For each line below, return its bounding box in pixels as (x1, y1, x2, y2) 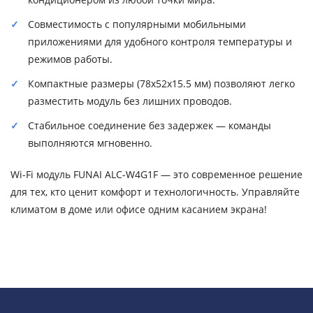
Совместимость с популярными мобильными (28, 17, 246, 31)
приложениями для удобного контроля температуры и (28, 35, 292, 49)
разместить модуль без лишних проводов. (28, 94, 232, 108)
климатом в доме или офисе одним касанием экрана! (10, 203, 267, 217)
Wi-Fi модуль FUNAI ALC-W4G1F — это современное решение (10, 168, 303, 182)
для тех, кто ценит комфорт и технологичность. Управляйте (10, 185, 300, 199)
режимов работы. (28, 52, 112, 66)
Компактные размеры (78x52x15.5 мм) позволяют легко (28, 77, 295, 91)
